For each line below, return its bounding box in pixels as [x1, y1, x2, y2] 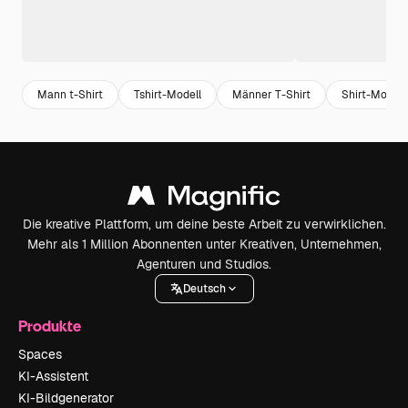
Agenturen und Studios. [137, 256, 271, 273]
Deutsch [182, 280, 226, 296]
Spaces [18, 346, 62, 363]
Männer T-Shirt [232, 87, 311, 102]
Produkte [18, 316, 81, 336]
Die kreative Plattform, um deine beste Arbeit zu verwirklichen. [22, 216, 386, 233]
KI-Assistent [18, 368, 88, 385]
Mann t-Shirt [37, 87, 103, 102]
